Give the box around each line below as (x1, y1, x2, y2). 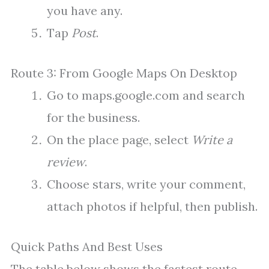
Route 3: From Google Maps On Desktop (11, 65, 237, 81)
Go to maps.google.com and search (47, 88, 245, 103)
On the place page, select (47, 132, 192, 148)
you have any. (47, 3, 122, 19)
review (47, 154, 85, 170)
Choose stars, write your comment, (47, 177, 246, 192)
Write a (192, 132, 232, 148)
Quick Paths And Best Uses (11, 239, 163, 255)
